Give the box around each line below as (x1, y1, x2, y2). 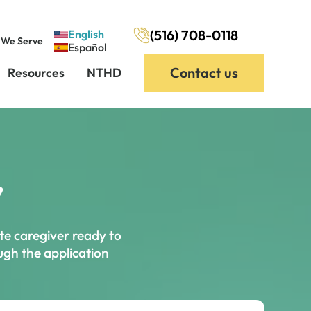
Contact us (169, 64, 238, 81)
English (67, 27, 104, 41)
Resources (7, 65, 65, 81)
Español (67, 40, 107, 54)
